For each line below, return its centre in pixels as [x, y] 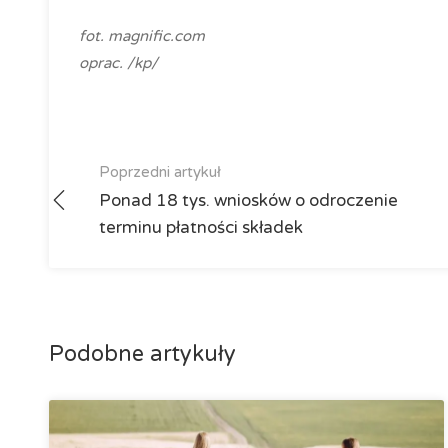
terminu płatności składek [200, 227]
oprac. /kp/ [118, 63]
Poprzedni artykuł [159, 172]
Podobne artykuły [142, 354]
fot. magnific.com [141, 36]
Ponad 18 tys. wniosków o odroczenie [248, 200]
